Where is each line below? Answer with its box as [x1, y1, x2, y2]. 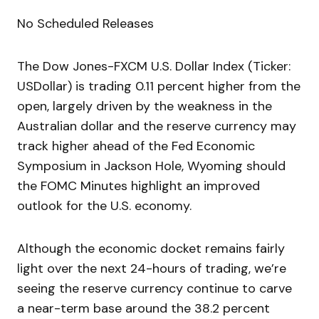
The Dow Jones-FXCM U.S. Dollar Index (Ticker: [17, 58, 291, 75]
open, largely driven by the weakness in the [17, 98, 272, 115]
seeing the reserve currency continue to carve [17, 280, 292, 298]
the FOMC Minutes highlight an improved [17, 177, 260, 195]
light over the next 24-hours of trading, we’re [17, 260, 286, 278]
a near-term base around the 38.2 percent [17, 300, 270, 318]
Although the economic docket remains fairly [17, 240, 285, 258]
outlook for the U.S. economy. [17, 197, 192, 215]
